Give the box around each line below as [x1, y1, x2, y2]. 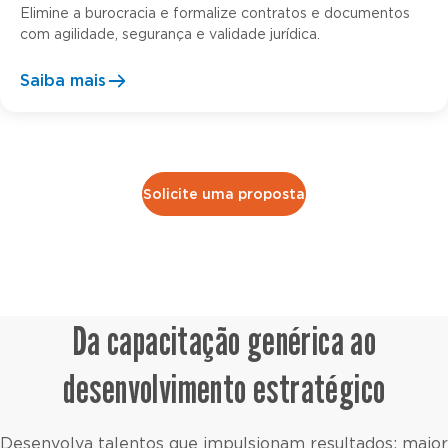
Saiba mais [20, 72, 106, 89]
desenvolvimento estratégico [62, 363, 386, 412]
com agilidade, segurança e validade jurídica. [20, 27, 320, 42]
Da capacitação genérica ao [71, 315, 377, 364]
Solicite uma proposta [143, 188, 305, 203]
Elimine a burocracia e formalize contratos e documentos [20, 6, 410, 21]
